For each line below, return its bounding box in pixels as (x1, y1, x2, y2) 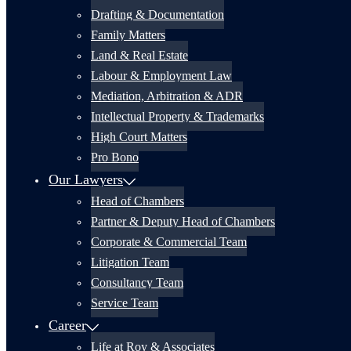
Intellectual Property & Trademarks (91, 110, 264, 123)
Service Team (91, 296, 158, 309)
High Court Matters (91, 130, 187, 143)
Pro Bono (91, 150, 139, 164)
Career (49, 317, 86, 333)
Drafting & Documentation (91, 8, 224, 21)
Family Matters (91, 28, 165, 42)
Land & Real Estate (91, 49, 188, 62)
